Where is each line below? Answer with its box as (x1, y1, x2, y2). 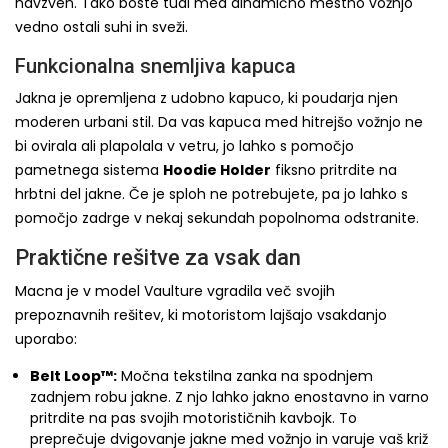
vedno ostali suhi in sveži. (15, 17, 188, 37)
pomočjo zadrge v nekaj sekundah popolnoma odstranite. (15, 208, 419, 228)
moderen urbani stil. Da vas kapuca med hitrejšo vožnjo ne (15, 112, 423, 132)
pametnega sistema (15, 160, 163, 180)
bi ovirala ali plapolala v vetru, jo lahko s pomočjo (15, 136, 354, 156)
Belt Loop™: (30, 366, 117, 386)
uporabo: (15, 329, 77, 349)
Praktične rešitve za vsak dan (15, 245, 301, 270)
